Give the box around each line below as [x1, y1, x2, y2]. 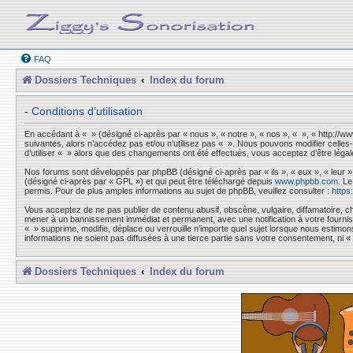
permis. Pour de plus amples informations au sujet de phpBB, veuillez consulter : [24, 186, 332, 195]
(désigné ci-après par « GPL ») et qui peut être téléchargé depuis [24, 176, 275, 186]
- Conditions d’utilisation [24, 105, 143, 117]
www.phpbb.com [275, 176, 338, 186]
